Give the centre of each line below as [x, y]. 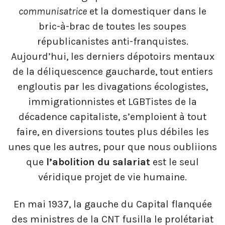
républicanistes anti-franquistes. [113, 42]
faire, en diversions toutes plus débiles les [113, 132]
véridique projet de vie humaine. [113, 177]
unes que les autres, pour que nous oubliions [113, 147]
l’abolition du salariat [98, 162]
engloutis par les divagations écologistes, [113, 87]
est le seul [175, 162]
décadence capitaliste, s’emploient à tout [113, 117]
